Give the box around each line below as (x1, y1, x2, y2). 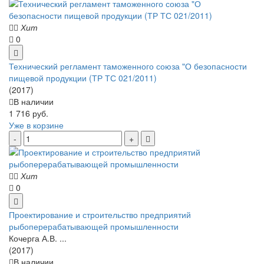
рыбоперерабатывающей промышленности (9, 220, 179, 232)
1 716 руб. (9, 107, 48, 119)
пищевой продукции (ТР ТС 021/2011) (9, 71, 157, 84)
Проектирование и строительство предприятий (9, 208, 191, 220)
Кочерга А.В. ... (9, 232, 67, 244)
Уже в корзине (9, 118, 64, 131)
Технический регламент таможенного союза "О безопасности (9, 60, 247, 72)
